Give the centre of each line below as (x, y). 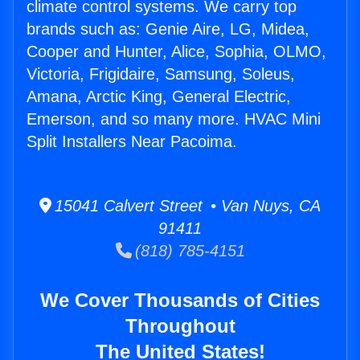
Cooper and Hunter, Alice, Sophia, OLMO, (176, 52)
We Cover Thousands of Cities (180, 301)
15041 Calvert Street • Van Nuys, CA (186, 206)
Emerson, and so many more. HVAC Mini (174, 119)
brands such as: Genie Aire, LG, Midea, (168, 29)
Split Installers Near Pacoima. (132, 142)
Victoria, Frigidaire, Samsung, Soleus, (161, 74)
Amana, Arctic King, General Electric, (159, 97)
